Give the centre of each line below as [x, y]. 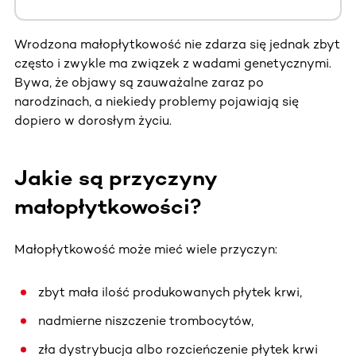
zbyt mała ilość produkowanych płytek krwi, [170, 292]
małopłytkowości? [108, 206]
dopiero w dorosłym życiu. [93, 120]
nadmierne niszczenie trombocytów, [146, 320]
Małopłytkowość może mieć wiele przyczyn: [146, 249]
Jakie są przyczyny [115, 178]
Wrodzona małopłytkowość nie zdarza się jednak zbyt [177, 44]
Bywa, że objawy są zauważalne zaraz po [139, 82]
